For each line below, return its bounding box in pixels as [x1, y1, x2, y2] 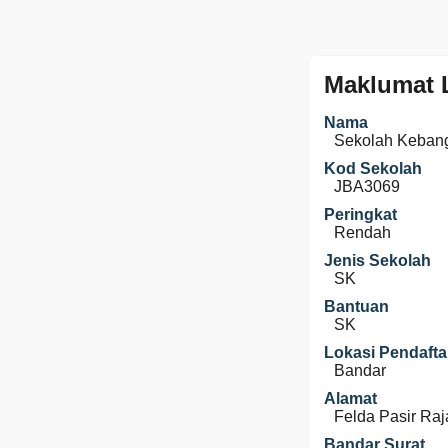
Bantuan [324, 298, 389, 315]
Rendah [334, 224, 391, 241]
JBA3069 [334, 178, 400, 195]
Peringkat [324, 206, 397, 223]
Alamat [324, 390, 377, 407]
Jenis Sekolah [324, 252, 431, 269]
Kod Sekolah [324, 160, 422, 177]
